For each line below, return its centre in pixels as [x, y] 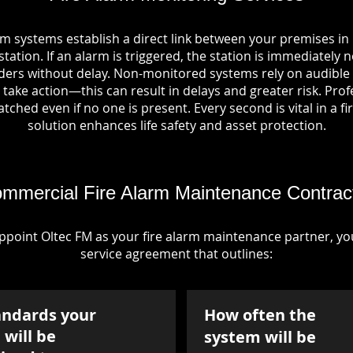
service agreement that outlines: [176, 254]
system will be [260, 337]
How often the [260, 315]
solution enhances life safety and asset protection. [176, 125]
